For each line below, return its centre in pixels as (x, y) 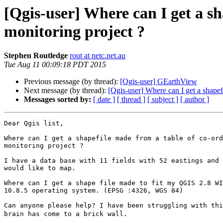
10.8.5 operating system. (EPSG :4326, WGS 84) (94, 191)
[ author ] (195, 100)
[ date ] (104, 100)
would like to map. (40, 168)
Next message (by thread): (66, 91)
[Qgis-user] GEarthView (159, 82)
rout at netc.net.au (98, 56)
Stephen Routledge (36, 56)
